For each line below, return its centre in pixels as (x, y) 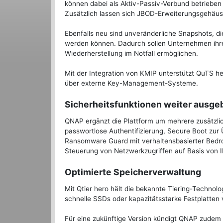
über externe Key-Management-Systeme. (131, 83)
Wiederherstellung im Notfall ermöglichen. (131, 54)
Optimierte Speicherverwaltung (133, 172)
